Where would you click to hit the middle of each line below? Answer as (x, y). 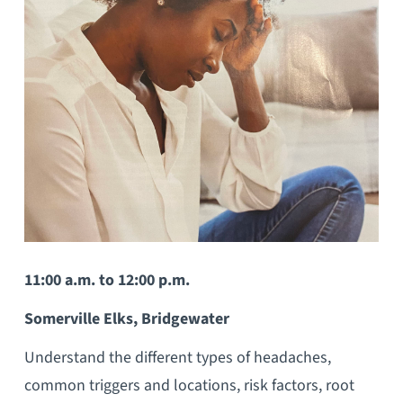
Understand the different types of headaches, (177, 357)
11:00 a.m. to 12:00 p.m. (107, 281)
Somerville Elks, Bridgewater (126, 318)
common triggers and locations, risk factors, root (189, 385)
